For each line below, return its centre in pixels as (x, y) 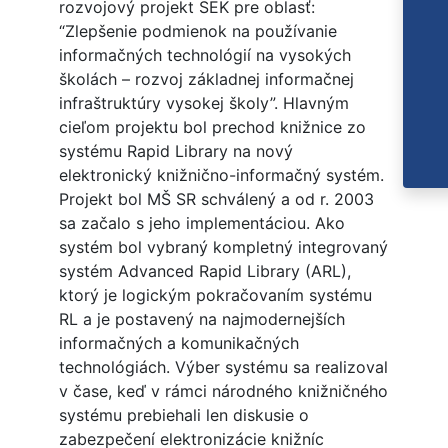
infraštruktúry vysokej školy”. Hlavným (203, 103)
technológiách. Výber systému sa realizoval (223, 367)
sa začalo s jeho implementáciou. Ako (201, 223)
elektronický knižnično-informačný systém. (221, 175)
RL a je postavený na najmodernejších (201, 319)
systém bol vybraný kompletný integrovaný (223, 247)
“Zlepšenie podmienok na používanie (197, 31)
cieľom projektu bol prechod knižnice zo (212, 127)
